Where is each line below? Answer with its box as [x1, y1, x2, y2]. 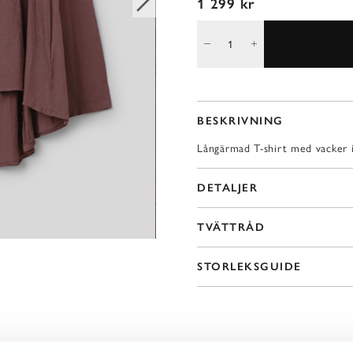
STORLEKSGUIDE [197, 259, 302, 273]
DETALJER [197, 180, 258, 195]
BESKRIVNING [197, 113, 284, 128]
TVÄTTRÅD [197, 220, 266, 234]
